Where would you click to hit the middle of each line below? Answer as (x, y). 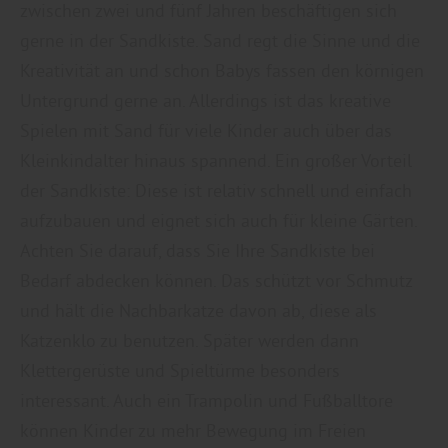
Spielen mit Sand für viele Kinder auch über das (206, 130)
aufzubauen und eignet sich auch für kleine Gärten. (218, 220)
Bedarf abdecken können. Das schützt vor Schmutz (216, 280)
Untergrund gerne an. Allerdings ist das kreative (205, 100)
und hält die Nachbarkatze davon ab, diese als (198, 310)
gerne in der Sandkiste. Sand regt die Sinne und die (220, 40)
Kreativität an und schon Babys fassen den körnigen (222, 70)
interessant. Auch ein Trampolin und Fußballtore (206, 400)
